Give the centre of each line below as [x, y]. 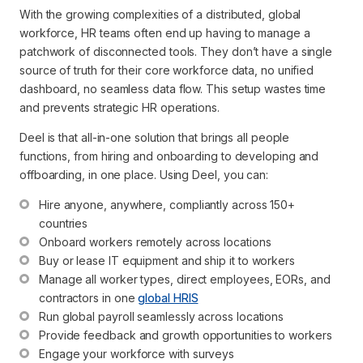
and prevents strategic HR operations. [120, 107]
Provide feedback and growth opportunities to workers [186, 335]
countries [64, 223]
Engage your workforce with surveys [137, 353]
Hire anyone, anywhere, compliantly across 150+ [169, 204]
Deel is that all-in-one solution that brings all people [155, 137]
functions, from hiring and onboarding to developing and [169, 156]
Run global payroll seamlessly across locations [162, 316]
